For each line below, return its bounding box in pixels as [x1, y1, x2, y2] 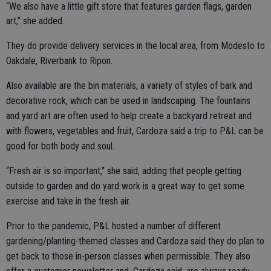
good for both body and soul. [6, 140, 114, 152]
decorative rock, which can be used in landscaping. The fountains [6, 95, 250, 107]
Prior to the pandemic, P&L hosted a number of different [6, 220, 221, 232]
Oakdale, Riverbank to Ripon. [6, 55, 113, 67]
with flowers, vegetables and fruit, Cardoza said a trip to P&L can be [6, 125, 264, 137]
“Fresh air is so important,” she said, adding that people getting [6, 165, 241, 177]
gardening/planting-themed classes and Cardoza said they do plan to [6, 235, 264, 247]
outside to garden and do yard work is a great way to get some [6, 180, 244, 192]
